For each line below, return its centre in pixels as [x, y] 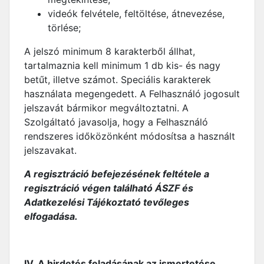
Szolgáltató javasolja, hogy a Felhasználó [116, 122]
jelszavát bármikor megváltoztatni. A [106, 108]
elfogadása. [51, 216]
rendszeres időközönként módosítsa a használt [130, 136]
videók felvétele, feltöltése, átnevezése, [136, 14]
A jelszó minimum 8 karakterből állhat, [110, 51]
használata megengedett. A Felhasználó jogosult [132, 94]
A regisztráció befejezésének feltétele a [117, 174]
